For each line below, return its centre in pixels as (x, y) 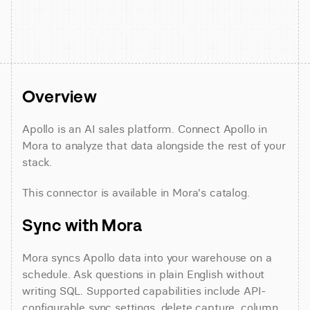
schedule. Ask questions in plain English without (144, 274)
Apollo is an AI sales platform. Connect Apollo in (145, 129)
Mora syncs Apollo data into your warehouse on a (147, 257)
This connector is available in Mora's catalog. (136, 192)
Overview (60, 96)
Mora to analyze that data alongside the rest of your (154, 145)
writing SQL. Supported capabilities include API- (144, 291)
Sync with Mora (82, 225)
